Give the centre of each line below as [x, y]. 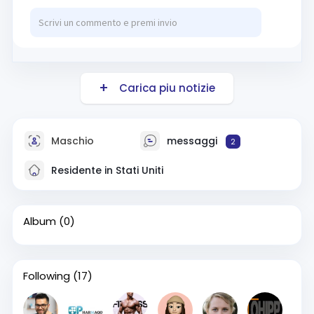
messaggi [192, 141]
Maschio [71, 141]
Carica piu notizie [164, 88]
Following [46, 276]
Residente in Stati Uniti [105, 170]
